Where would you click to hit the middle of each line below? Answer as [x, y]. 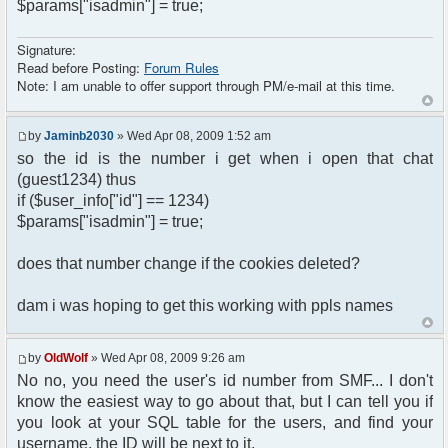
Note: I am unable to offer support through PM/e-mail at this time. [206, 85]
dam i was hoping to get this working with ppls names [205, 306]
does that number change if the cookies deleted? [188, 264]
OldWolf [66, 358]
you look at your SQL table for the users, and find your [225, 423]
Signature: [46, 49]
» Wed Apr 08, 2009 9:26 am [166, 358]
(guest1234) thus [76, 180]
